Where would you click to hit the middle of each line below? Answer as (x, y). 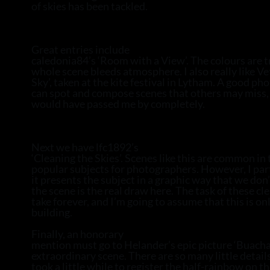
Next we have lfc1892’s (85, 147)
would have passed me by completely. (118, 104)
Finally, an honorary (77, 234)
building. (52, 212)
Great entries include (80, 49)
